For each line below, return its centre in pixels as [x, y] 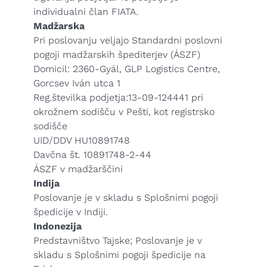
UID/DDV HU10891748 [82, 140]
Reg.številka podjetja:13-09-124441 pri [118, 97]
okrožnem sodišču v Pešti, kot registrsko [124, 112]
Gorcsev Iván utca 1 [77, 83]
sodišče [50, 126]
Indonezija [58, 226]
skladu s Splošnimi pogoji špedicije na [119, 255]
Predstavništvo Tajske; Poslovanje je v [118, 240]
